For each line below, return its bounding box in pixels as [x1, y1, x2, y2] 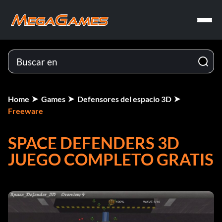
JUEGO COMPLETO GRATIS [8, 149, 214, 169]
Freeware [8, 106, 43, 115]
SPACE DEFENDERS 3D [8, 133, 179, 153]
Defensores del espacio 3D [77, 94, 171, 104]
